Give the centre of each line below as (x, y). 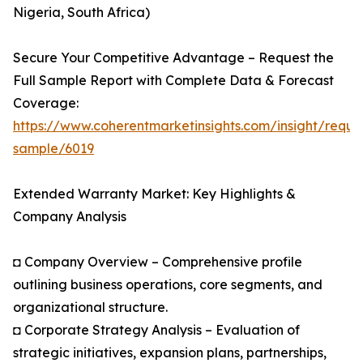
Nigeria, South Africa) (81, 13)
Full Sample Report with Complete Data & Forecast (173, 81)
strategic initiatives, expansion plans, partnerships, (170, 353)
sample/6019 (53, 149)
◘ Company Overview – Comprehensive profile (158, 262)
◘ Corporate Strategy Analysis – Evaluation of (156, 330)
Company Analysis (70, 217)
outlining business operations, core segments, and (168, 285)
